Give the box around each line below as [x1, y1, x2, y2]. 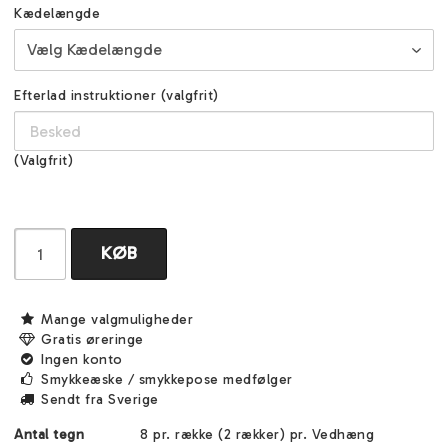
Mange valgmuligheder [41, 311, 193, 329]
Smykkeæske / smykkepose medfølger [41, 371, 293, 389]
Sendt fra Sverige [41, 391, 159, 409]
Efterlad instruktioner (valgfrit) [14, 87, 219, 105]
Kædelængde [14, 5, 100, 23]
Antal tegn [14, 426, 84, 444]
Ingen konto [41, 351, 123, 369]
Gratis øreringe [41, 331, 144, 349]
